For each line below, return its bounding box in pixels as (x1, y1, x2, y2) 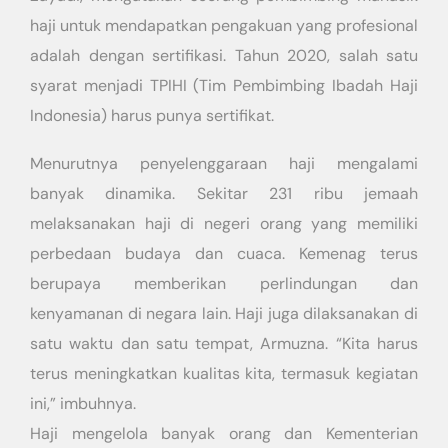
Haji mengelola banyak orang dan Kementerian (30, 423, 418, 444)
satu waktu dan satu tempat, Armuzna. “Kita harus (30, 333, 418, 354)
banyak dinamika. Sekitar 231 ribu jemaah (30, 183, 418, 204)
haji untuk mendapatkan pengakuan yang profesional (30, 15, 418, 36)
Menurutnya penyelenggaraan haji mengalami (30, 153, 418, 174)
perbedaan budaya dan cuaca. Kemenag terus (30, 243, 418, 264)
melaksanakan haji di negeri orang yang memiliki (30, 213, 418, 234)
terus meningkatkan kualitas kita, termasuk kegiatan (30, 363, 418, 384)
